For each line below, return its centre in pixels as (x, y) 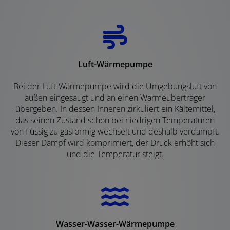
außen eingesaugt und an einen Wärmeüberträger (115, 97)
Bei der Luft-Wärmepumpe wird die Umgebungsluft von (115, 86)
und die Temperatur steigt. (115, 154)
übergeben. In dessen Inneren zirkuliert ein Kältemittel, (115, 109)
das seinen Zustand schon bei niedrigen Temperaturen (115, 120)
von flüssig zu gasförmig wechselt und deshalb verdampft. (115, 131)
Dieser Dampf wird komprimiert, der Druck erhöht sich (115, 142)
